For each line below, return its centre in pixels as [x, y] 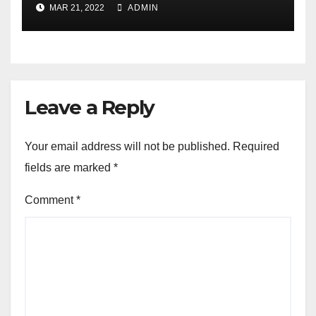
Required [256, 146]
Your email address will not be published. [127, 146]
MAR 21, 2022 [76, 8]
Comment [50, 200]
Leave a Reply [90, 108]
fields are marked [69, 167]
